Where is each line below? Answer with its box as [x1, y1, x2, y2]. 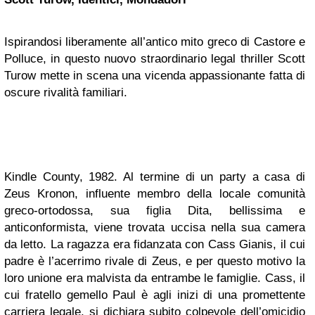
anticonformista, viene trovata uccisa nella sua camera [4, 221, 305, 234]
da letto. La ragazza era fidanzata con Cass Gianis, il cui [4, 238, 305, 251]
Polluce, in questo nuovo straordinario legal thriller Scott [4, 52, 305, 65]
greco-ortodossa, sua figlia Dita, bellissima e [4, 204, 305, 217]
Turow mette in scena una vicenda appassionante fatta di [4, 69, 305, 82]
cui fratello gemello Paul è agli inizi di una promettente [4, 288, 305, 302]
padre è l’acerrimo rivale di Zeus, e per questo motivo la [4, 255, 305, 268]
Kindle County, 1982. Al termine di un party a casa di [4, 170, 305, 184]
